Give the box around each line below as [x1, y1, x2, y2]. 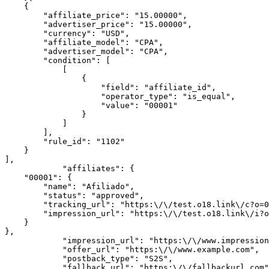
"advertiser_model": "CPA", [5, 47, 43, 56]
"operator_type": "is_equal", [5, 92, 101, 101]
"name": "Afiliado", [5, 182, 43, 191]
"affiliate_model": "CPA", [5, 38, 43, 47]
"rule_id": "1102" [5, 137, 43, 146]
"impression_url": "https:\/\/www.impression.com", [5, 236, 62, 245]
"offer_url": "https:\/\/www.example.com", [5, 245, 62, 254]
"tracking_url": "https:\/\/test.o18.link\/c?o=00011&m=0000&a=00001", [5, 200, 43, 209]
